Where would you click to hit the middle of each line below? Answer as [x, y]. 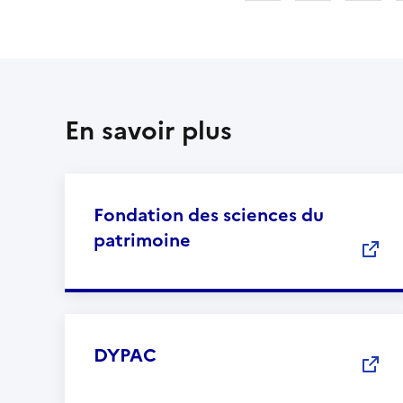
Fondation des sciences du [209, 215]
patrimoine [142, 240]
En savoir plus [148, 130]
